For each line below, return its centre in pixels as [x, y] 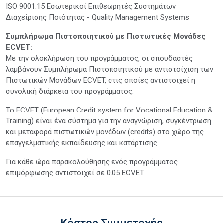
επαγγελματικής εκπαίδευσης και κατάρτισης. [82, 143]
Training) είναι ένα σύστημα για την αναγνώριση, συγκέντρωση [109, 121]
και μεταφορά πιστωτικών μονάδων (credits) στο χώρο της [105, 132]
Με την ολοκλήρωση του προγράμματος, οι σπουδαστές [99, 58]
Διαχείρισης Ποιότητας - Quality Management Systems [98, 17]
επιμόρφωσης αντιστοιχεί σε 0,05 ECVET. [75, 172]
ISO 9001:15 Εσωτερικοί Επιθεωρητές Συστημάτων [91, 6]
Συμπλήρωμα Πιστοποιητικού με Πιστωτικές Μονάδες [106, 36]
